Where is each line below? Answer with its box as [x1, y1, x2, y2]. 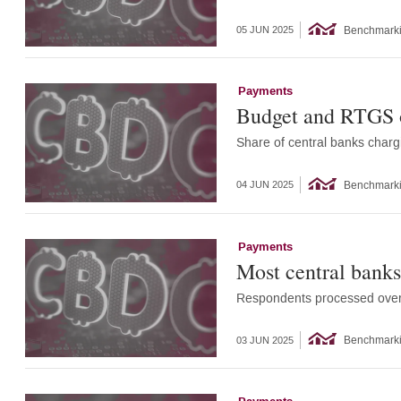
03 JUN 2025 [235, 334, 294, 346]
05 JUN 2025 [235, 23, 294, 36]
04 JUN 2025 [235, 179, 294, 192]
